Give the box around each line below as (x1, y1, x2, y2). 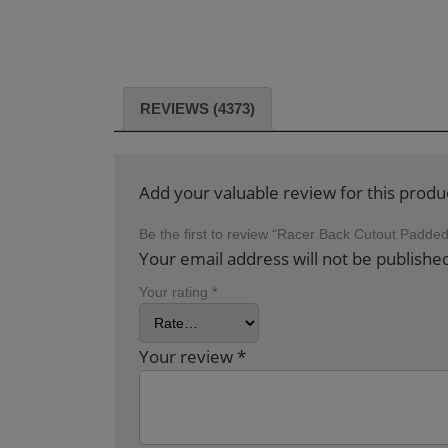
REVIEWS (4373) (140, 99, 255, 117)
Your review (139, 345, 237, 369)
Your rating (139, 284, 212, 301)
